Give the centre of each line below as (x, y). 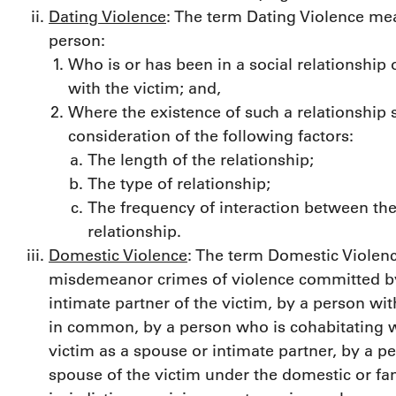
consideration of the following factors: (211, 137)
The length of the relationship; (201, 160)
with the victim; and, (145, 89)
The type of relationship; (179, 184)
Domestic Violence (118, 256)
